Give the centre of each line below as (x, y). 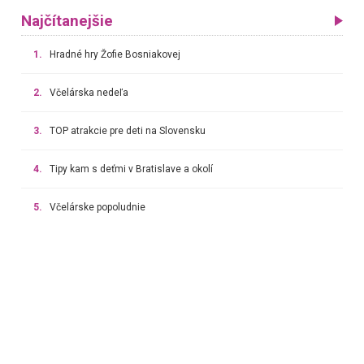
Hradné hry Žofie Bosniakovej (115, 54)
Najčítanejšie (67, 21)
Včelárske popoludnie (97, 207)
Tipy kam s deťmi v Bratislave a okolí (131, 169)
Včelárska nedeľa (89, 92)
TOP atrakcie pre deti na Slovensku (127, 130)
